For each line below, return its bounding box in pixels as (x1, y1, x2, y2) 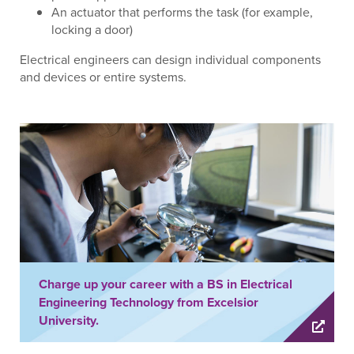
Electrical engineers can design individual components (20, 51, 321, 69)
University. (39, 311, 99, 330)
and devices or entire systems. (20, 68, 186, 86)
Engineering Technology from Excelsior (39, 293, 258, 312)
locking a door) (51, 21, 133, 39)
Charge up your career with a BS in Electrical (39, 275, 292, 294)
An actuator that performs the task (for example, (51, 3, 313, 21)
